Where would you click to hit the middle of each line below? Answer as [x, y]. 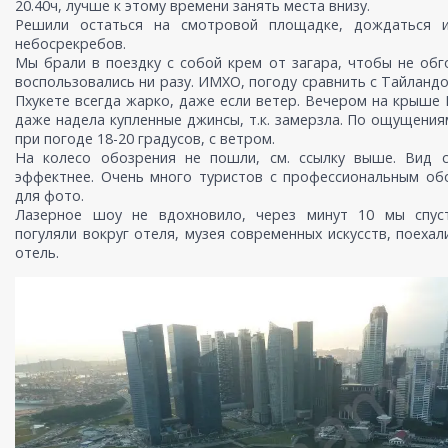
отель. [37, 253]
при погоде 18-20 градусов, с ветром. [145, 139]
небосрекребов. [70, 44]
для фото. [49, 196]
